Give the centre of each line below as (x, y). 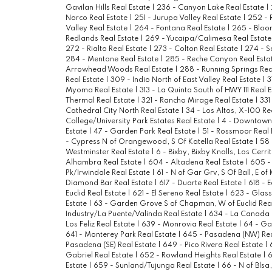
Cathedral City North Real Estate (123, 111)
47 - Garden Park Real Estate (145, 132)
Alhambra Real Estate (104, 163)
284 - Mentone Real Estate (113, 60)
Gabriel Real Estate (100, 256)
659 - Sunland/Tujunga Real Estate (155, 266)
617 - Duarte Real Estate (201, 184)
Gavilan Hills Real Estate (108, 8)
